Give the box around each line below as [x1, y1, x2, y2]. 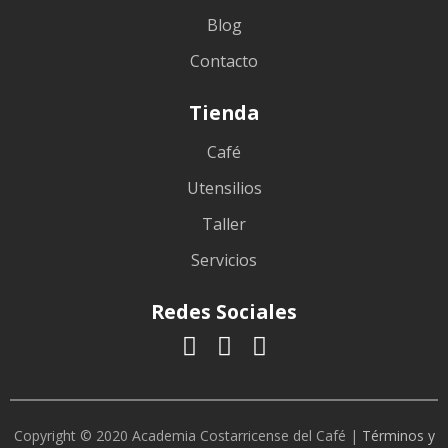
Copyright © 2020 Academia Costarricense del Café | [13, 425, 362, 445]
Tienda [189, 98, 259, 126]
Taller [202, 213, 246, 236]
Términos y [361, 425, 435, 445]
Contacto [190, 50, 258, 73]
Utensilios [186, 177, 262, 200]
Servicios [191, 249, 257, 272]
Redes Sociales [151, 297, 297, 325]
